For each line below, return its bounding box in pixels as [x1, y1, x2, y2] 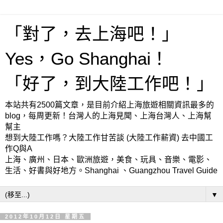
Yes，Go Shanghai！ [5, 49, 168, 68]
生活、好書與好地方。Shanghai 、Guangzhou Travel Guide [5, 166, 218, 175]
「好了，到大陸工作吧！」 [5, 74, 214, 93]
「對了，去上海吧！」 [5, 24, 179, 43]
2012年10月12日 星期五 [5, 214, 86, 220]
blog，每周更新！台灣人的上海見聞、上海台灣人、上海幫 [5, 111, 212, 120]
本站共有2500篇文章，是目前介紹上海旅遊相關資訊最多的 [5, 101, 214, 109]
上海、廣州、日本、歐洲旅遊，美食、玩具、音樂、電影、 [5, 155, 212, 164]
